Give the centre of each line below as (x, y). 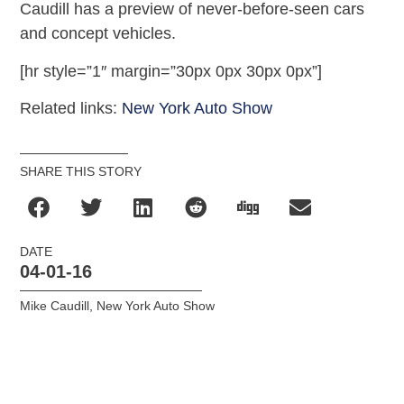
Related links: (71, 109)
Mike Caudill (55, 306)
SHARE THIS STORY (81, 172)
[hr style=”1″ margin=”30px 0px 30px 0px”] (171, 71)
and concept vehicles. (98, 34)
